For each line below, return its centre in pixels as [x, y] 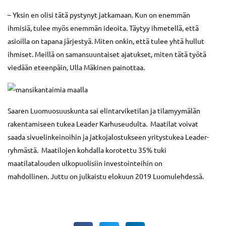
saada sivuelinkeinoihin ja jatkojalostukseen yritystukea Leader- [108, 137]
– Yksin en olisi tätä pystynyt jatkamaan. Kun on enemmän [99, 15]
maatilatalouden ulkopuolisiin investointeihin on [85, 163]
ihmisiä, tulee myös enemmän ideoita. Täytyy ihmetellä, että [103, 28]
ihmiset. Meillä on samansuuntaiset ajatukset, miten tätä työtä [107, 54]
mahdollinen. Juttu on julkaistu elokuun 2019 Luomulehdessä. [106, 176]
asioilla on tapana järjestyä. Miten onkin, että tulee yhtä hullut [106, 41]
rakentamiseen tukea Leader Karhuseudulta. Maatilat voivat [103, 124]
